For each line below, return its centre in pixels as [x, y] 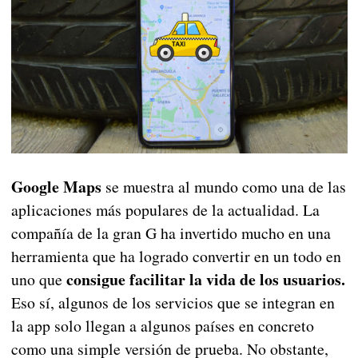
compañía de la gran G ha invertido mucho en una [171, 233]
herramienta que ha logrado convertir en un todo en [176, 257]
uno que [38, 280]
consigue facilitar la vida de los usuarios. [205, 280]
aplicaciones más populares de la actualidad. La [165, 210]
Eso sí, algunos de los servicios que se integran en [173, 303]
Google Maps [56, 187]
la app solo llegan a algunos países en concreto [162, 326]
